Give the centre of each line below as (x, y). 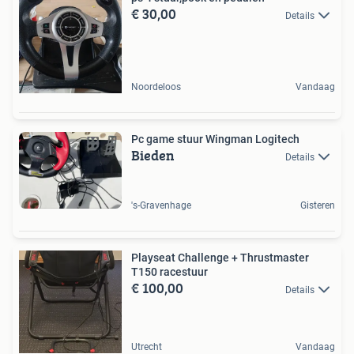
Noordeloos (156, 87)
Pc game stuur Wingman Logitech (215, 139)
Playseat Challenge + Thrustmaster (220, 258)
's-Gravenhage (161, 206)
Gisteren (318, 206)
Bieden (153, 155)
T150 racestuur (169, 272)
